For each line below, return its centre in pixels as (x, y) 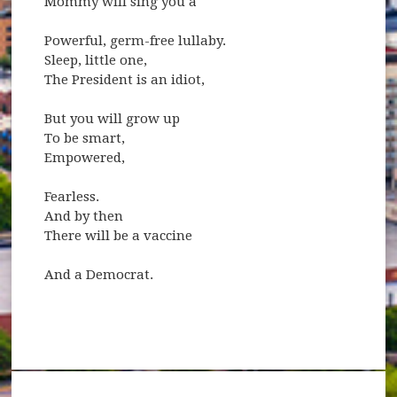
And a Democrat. (99, 274)
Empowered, (85, 157)
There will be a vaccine (119, 235)
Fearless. (74, 196)
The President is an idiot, (125, 79)
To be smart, (85, 138)
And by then (84, 216)
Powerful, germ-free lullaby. (136, 40)
